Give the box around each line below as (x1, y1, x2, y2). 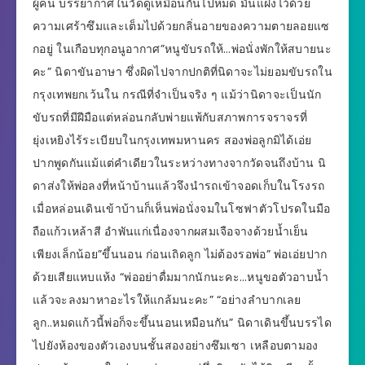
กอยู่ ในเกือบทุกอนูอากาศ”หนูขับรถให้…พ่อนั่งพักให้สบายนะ (33, 41, 332, 58)
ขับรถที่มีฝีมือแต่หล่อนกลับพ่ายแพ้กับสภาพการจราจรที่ (33, 109, 308, 126)
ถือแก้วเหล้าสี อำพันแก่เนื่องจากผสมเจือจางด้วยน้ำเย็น (33, 223, 309, 240)
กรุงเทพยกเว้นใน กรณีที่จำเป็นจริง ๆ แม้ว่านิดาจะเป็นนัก (33, 86, 322, 103)
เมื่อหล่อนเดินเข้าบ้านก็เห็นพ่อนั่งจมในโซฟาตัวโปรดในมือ (33, 200, 331, 218)
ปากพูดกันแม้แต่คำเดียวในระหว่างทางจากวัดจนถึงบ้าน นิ (33, 155, 327, 172)
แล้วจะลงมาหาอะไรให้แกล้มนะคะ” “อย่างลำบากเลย (33, 292, 301, 309)
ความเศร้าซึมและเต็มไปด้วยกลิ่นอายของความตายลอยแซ (33, 18, 330, 35)
